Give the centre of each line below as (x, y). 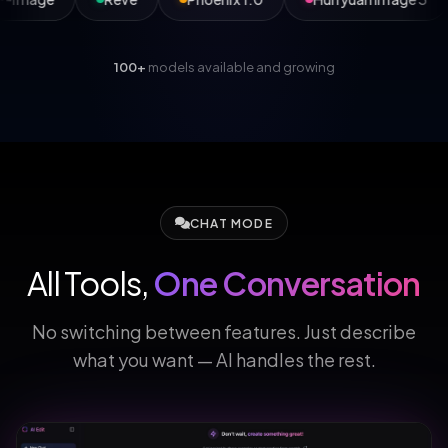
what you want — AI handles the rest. (224, 360)
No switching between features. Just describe (224, 332)
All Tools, (90, 283)
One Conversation (286, 283)
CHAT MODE (231, 223)
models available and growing (240, 67)
